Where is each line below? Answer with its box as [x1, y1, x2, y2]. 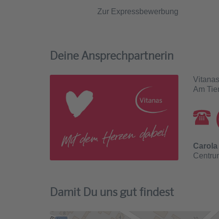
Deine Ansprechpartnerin [50, 48, 174, 62]
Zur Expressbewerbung [97, 7, 178, 16]
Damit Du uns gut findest [50, 185, 174, 198]
